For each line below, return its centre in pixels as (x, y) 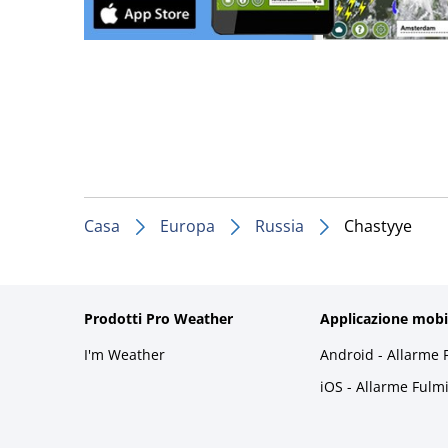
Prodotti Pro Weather (158, 318)
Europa (187, 225)
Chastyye (378, 225)
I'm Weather (124, 354)
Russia (279, 225)
